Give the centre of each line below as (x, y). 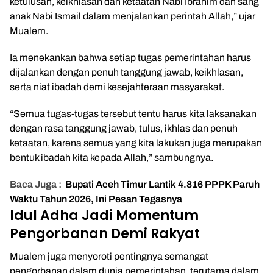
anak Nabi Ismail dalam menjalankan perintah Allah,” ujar (133, 16)
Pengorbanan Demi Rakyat (105, 234)
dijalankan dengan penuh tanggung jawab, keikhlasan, (126, 72)
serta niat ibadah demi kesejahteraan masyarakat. (117, 87)
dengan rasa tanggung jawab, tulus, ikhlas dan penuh (124, 128)
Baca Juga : (36, 184)
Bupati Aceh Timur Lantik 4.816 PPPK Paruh (162, 184)
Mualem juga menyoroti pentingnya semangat (109, 256)
